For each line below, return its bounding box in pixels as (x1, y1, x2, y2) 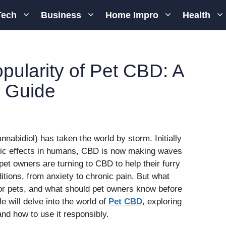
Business (41, 10, 81, 20)
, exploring (142, 197, 182, 207)
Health (183, 10, 210, 20)
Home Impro (105, 10, 158, 20)
